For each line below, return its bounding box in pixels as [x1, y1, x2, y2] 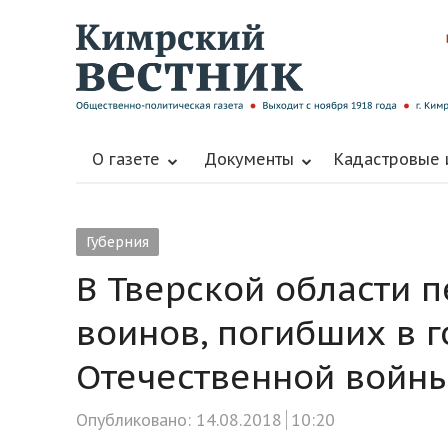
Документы [204, 148, 294, 169]
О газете [92, 148, 160, 169]
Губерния [86, 232, 149, 251]
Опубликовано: [76, 407, 196, 431]
